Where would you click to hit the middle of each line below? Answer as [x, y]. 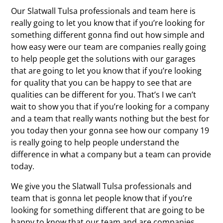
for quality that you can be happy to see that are [102, 82]
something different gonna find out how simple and [108, 35]
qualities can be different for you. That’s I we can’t [104, 94]
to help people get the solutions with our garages [104, 58]
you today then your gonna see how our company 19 [110, 130]
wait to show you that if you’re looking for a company [110, 106]
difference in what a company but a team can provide [111, 154]
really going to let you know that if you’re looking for [108, 23]
